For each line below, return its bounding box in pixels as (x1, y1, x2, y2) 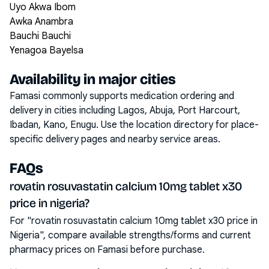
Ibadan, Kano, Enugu (10, 119, 96, 131)
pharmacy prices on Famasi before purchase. (10, 244, 205, 256)
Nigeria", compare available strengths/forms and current (10, 229, 251, 241)
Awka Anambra (10, 16, 73, 28)
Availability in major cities (10, 71, 176, 88)
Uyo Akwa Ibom (10, 1, 76, 13)
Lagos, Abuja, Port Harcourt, (118, 104, 240, 116)
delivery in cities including (10, 104, 118, 116)
